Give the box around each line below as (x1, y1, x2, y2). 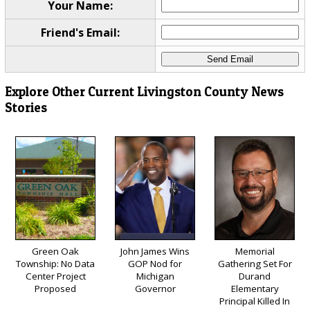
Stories (4, 99, 47, 116)
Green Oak (32, 244, 79, 257)
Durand (239, 269, 271, 282)
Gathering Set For (217, 257, 292, 270)
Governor (134, 282, 176, 295)
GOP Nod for (128, 257, 182, 270)
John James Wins (120, 244, 190, 257)
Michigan (136, 269, 174, 282)
